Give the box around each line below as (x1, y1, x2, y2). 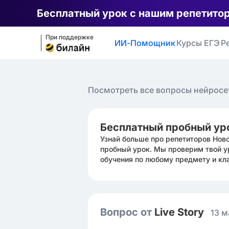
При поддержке (45, 33, 94, 41)
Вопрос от (100, 206, 154, 218)
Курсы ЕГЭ (176, 38, 220, 48)
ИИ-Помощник (114, 38, 175, 48)
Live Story (154, 206, 207, 218)
